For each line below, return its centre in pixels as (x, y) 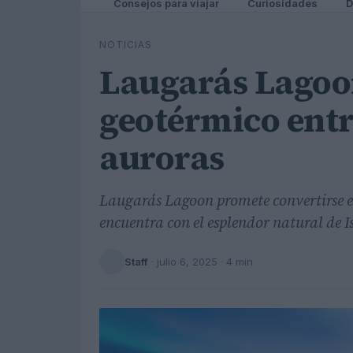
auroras (162, 158)
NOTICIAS (126, 45)
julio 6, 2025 (187, 261)
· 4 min (235, 261)
